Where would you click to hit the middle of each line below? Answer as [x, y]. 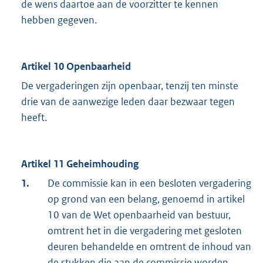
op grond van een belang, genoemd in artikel [146, 199]
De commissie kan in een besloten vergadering [149, 183]
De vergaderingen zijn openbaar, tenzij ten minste [130, 86]
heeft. [34, 118]
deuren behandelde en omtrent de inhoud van [149, 247]
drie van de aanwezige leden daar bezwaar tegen [128, 102]
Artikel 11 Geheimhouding [80, 164]
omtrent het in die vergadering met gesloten [145, 231]
